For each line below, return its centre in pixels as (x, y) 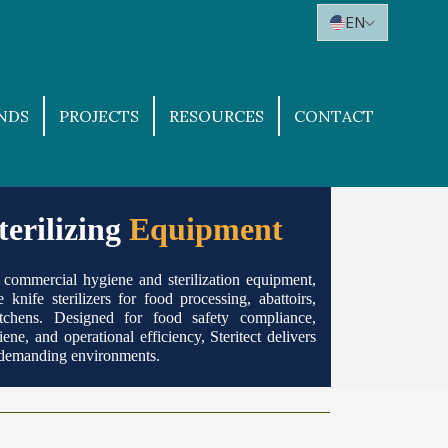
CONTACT (334, 116)
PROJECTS (99, 116)
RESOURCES (216, 116)
